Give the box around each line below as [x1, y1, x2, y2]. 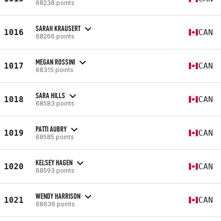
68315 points [36, 66, 74, 74]
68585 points [36, 133, 74, 141]
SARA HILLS [36, 90, 65, 100]
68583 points [36, 99, 74, 107]
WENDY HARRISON [36, 191, 80, 201]
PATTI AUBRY [36, 124, 67, 134]
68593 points [36, 166, 74, 174]
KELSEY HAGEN [36, 157, 73, 167]
